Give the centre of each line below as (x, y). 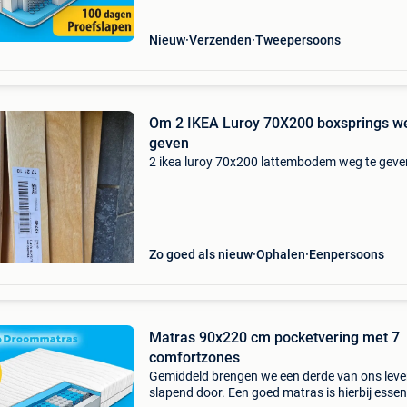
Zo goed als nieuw (200, 254)
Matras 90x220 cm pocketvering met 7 (274, 338)
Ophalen (280, 254)
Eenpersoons (346, 254)
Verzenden (220, 40)
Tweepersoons (298, 40)
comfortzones (194, 357)
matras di (175, 13)
